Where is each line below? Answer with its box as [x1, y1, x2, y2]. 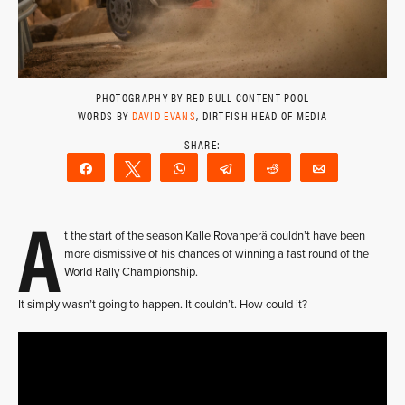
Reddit [291, 162, 328, 174]
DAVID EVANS [131, 107, 196, 124]
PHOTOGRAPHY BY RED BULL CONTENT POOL [95, 89, 310, 106]
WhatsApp [198, 162, 259, 174]
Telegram [244, 162, 294, 174]
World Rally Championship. [64, 265, 198, 279]
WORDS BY [77, 107, 132, 124]
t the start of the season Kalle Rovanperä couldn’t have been [64, 229, 365, 243]
